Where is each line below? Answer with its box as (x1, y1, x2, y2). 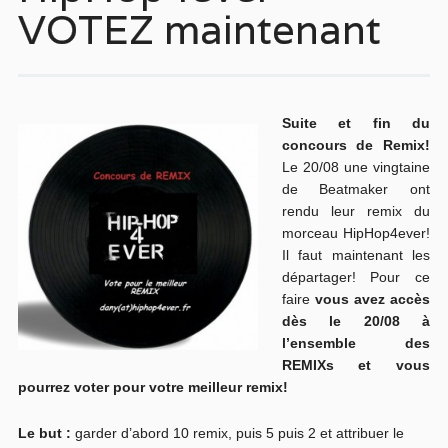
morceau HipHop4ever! (281, 225, 431, 241)
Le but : (17, 425, 71, 441)
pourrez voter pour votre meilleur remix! (17, 379, 288, 395)
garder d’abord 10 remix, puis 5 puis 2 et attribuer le (70, 425, 404, 441)
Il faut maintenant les (281, 247, 431, 263)
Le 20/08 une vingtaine (281, 159, 431, 175)
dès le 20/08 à (281, 313, 431, 329)
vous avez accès (314, 291, 431, 307)
